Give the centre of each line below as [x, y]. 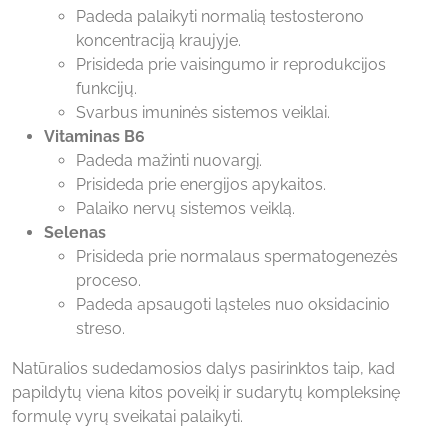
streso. [100, 328]
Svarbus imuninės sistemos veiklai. [203, 112]
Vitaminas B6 [94, 136]
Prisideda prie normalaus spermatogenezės [237, 256]
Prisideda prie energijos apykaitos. [201, 184]
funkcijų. [106, 88]
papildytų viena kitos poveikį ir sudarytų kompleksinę [206, 392]
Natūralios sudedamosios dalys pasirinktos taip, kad [203, 368]
